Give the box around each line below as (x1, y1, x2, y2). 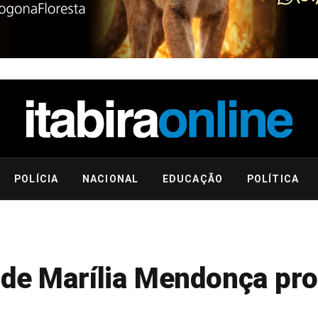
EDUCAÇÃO (163, 173, 223, 185)
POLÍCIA (14, 173, 59, 185)
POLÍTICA (246, 173, 299, 185)
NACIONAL (82, 173, 138, 185)
